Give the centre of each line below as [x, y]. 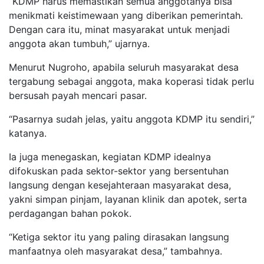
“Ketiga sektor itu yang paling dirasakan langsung [119, 237]
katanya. [28, 133]
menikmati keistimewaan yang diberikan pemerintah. [126, 16]
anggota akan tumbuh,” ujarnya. [79, 44]
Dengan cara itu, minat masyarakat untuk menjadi [119, 30]
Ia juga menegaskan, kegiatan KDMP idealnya [110, 157]
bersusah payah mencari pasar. [79, 96]
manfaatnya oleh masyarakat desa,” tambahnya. [115, 251]
